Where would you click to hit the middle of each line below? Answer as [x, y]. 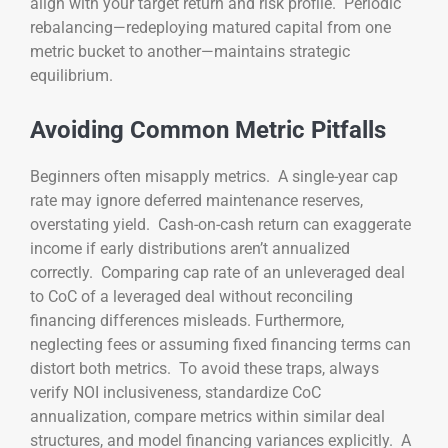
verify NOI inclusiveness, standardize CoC [175, 392]
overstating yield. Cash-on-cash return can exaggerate [220, 224]
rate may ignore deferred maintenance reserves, [196, 200]
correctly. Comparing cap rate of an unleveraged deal [217, 272]
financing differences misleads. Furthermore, [187, 320]
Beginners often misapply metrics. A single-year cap [214, 176]
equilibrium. [71, 76]
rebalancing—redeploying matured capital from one [210, 28]
